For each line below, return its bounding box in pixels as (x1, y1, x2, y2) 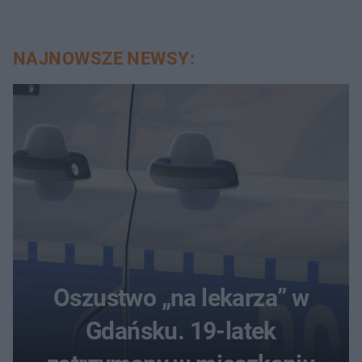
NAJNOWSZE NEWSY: (13, 48, 196, 69)
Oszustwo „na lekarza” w (53, 283, 309, 312)
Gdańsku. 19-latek (86, 316, 276, 345)
